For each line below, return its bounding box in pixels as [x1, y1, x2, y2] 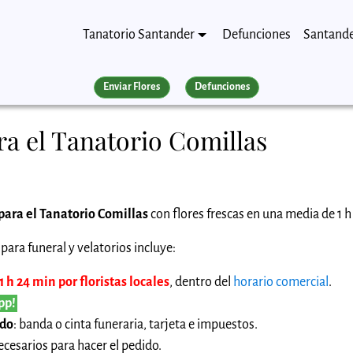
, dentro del [169, 274, 233, 289]
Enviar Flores [103, 81, 161, 93]
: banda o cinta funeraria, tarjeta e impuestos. [13, 317, 258, 332]
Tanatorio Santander [83, 27, 195, 42]
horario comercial [233, 274, 329, 289]
